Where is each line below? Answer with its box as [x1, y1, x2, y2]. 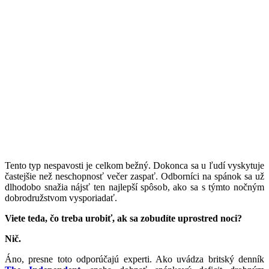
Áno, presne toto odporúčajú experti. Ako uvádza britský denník [5, 253, 264, 264]
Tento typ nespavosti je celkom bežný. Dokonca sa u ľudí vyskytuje [5, 160, 264, 171]
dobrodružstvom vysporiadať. [5, 192, 117, 203]
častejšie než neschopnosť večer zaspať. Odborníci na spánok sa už [5, 171, 264, 181]
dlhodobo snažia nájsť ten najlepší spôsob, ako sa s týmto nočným [5, 181, 264, 192]
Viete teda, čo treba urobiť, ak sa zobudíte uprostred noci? [5, 213, 242, 223]
